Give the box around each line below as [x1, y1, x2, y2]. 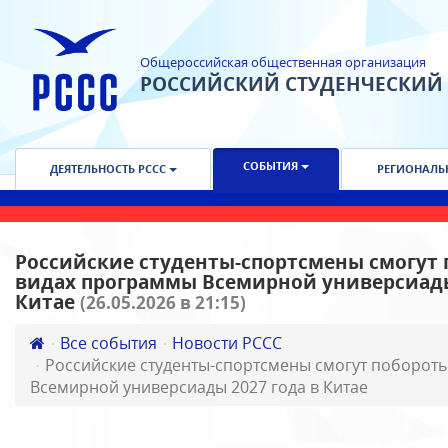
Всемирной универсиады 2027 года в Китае [30, 376, 368, 398]
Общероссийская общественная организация [140, 53, 426, 71]
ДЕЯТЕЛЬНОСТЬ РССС [49, 161, 169, 176]
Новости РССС [172, 332, 282, 354]
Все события [60, 332, 157, 354]
